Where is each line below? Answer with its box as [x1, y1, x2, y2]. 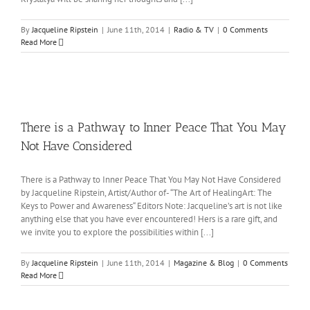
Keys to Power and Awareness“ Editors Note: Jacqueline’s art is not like [21, 200, 282, 212]
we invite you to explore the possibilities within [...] [21, 226, 214, 238]
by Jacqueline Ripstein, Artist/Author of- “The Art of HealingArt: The [21, 187, 272, 199]
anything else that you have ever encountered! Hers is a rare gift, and [21, 213, 277, 225]
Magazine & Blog [174, 257, 234, 268]
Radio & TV [174, 24, 214, 35]
